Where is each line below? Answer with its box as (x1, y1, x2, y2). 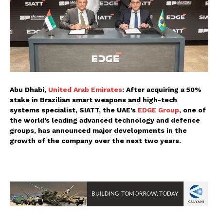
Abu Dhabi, (10, 86, 48, 94)
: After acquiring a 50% (122, 86, 201, 94)
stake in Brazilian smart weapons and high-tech (10, 96, 177, 104)
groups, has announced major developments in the (10, 127, 187, 135)
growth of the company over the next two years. (10, 137, 181, 145)
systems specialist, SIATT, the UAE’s (10, 106, 138, 114)
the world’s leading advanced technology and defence (10, 116, 200, 125)
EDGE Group (138, 106, 179, 114)
